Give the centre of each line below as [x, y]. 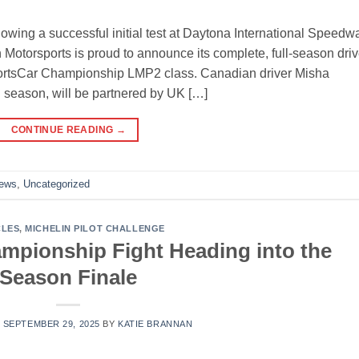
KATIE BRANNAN [155, 323]
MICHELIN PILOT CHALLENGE [95, 229]
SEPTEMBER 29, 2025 [51, 323]
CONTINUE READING [63, 130]
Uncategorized [56, 184]
